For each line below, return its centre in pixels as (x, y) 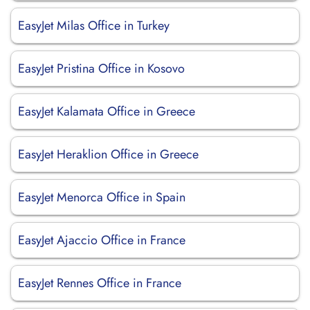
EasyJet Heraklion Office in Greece (108, 154)
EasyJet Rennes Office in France (100, 283)
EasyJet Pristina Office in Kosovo (101, 69)
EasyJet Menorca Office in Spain (102, 197)
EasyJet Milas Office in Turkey (94, 26)
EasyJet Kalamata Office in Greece (107, 111)
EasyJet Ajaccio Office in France (102, 240)
